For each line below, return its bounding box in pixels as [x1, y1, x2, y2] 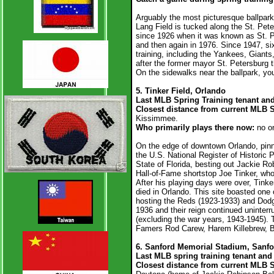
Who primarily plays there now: [136, 123, 257, 132]
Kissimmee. [136, 114, 178, 123]
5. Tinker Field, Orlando [136, 86, 226, 95]
